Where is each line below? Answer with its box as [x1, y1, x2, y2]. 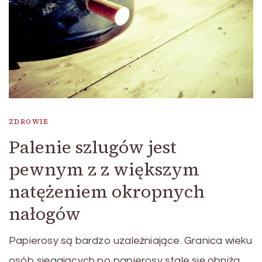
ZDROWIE [9, 117, 49, 127]
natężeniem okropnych [9, 180, 205, 204]
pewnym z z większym [9, 157, 199, 182]
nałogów [9, 202, 81, 226]
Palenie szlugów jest [9, 135, 177, 160]
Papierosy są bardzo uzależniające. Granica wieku [9, 235, 253, 247]
